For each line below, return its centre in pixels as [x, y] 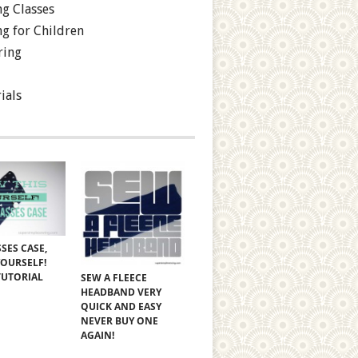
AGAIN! [98, 335]
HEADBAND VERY [121, 292]
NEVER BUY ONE [120, 320]
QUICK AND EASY [121, 306]
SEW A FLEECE [114, 277]
